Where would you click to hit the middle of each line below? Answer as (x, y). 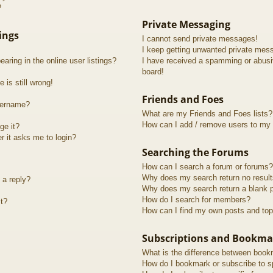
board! (153, 71)
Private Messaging (186, 24)
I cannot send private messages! (200, 38)
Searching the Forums (195, 152)
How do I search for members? (196, 199)
